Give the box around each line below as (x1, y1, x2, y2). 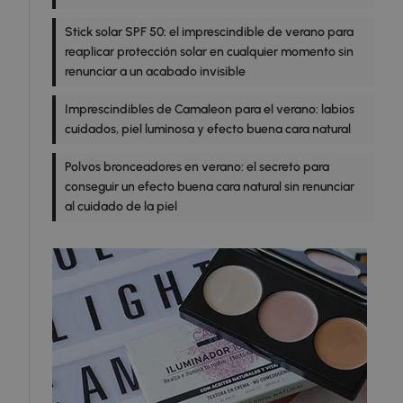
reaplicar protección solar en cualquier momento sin (65, 44, 354, 60)
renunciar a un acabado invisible (65, 64, 246, 80)
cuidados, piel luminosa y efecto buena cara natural (65, 121, 351, 138)
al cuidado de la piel (65, 199, 177, 215)
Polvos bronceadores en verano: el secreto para (65, 159, 329, 175)
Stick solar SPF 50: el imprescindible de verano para (65, 24, 354, 40)
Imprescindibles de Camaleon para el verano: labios (65, 102, 354, 118)
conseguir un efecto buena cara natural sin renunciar (65, 179, 354, 195)
